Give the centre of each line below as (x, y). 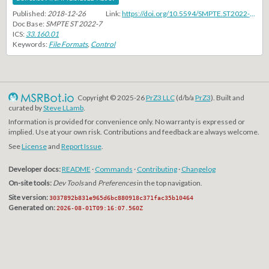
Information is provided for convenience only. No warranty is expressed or (126, 122)
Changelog (198, 169)
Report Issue (81, 147)
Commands (113, 169)
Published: (30, 14)
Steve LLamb (63, 107)
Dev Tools (68, 183)
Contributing (157, 169)
